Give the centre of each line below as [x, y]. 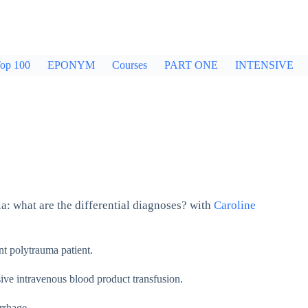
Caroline [235, 206]
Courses [130, 65]
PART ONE [191, 65]
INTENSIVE [264, 65]
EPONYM [71, 65]
